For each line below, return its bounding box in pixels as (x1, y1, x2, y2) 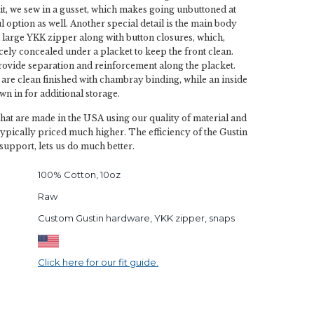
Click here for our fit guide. (37, 256, 158, 268)
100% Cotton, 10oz (37, 169, 121, 180)
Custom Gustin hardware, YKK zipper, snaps (37, 212, 235, 224)
